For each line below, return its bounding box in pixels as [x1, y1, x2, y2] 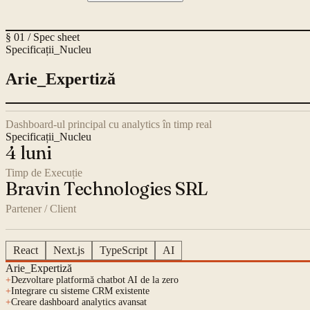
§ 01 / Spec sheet [6, 31, 80, 44]
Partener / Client [6, 203, 76, 215]
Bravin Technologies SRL [6, 178, 208, 201]
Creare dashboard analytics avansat [11, 297, 147, 308]
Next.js [53, 244, 84, 257]
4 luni [6, 142, 52, 165]
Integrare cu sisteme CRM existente [11, 286, 149, 297]
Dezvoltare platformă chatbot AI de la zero [11, 275, 179, 286]
